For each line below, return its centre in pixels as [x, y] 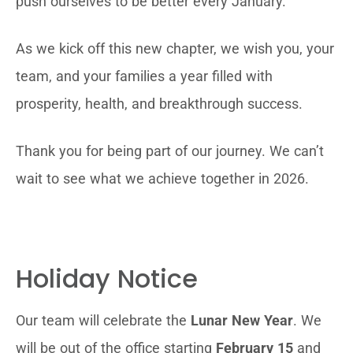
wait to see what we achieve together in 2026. [162, 178]
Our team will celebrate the [103, 320]
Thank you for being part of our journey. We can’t [170, 151]
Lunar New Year [242, 320]
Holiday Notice [107, 279]
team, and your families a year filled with [144, 76]
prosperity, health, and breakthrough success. [159, 104]
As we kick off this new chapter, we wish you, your [175, 48]
